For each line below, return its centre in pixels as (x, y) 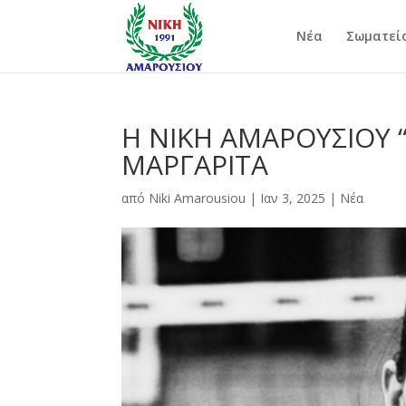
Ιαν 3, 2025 (293, 198)
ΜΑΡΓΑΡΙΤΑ (195, 164)
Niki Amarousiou (198, 198)
